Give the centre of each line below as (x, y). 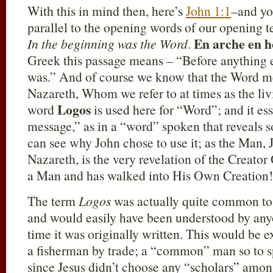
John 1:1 (208, 11)
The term (53, 201)
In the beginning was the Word (108, 44)
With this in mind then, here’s (107, 11)
